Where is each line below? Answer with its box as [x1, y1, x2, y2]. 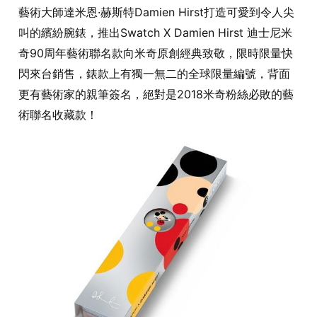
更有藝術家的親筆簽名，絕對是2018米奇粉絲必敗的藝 [18, 87, 294, 102]
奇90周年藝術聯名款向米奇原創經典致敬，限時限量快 [18, 46, 293, 61]
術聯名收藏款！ [18, 108, 98, 122]
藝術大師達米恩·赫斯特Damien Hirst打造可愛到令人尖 [18, 5, 294, 20]
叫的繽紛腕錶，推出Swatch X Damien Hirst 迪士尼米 [18, 25, 292, 40]
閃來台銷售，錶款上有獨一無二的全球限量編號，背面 [18, 67, 290, 81]
